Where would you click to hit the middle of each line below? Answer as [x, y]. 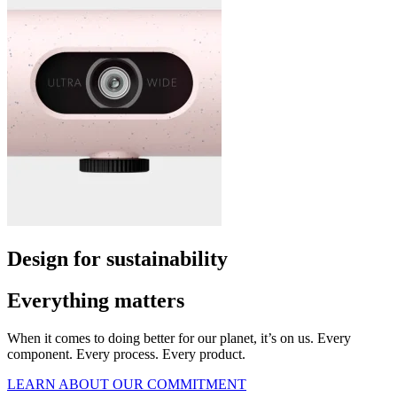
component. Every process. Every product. [126, 354]
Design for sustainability [117, 259]
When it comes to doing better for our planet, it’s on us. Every [179, 338]
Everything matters [96, 301]
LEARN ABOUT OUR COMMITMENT [127, 384]
